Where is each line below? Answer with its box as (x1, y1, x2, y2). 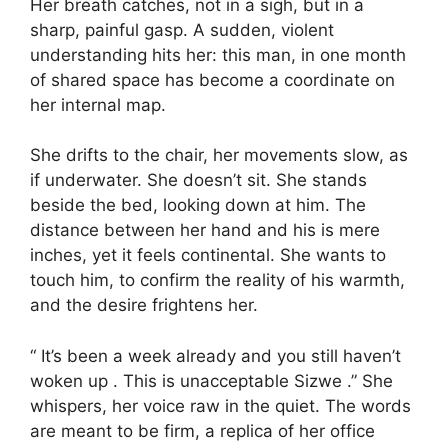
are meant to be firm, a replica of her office (30, 420, 375, 441)
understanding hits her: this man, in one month (30, 44, 406, 65)
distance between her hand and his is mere (30, 220, 380, 240)
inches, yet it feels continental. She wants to (30, 245, 386, 265)
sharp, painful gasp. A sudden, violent (30, 19, 334, 40)
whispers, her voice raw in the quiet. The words (30, 395, 411, 416)
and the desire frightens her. (30, 295, 258, 315)
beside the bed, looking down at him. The (30, 195, 366, 215)
